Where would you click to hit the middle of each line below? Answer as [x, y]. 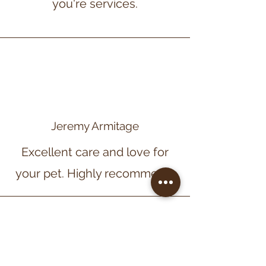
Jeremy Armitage [95, 126]
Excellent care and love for [95, 152]
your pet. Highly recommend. [95, 173]
